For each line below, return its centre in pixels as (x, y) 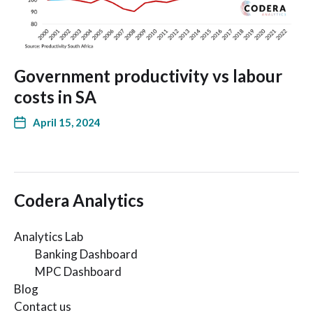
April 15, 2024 (67, 123)
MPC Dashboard (78, 272)
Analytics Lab (49, 237)
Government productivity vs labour (148, 76)
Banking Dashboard (86, 254)
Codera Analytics (79, 201)
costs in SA (55, 97)
